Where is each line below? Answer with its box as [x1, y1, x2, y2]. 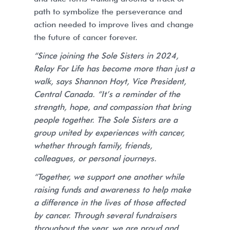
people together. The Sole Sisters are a [34, 114, 178, 125]
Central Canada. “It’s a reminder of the [34, 89, 180, 99]
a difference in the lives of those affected [34, 197, 185, 207]
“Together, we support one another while [34, 171, 184, 182]
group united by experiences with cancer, [34, 127, 185, 138]
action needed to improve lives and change [34, 19, 194, 29]
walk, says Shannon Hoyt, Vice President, [34, 76, 186, 86]
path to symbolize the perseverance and [34, 6, 182, 16]
